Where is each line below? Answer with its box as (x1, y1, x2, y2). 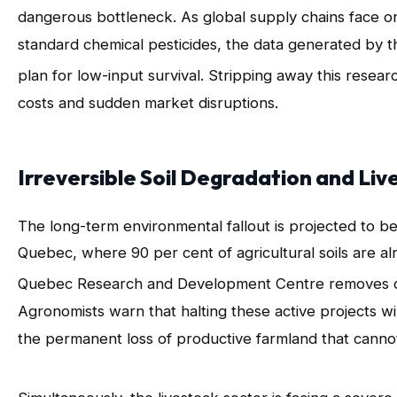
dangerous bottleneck (18, 8, 173, 27)
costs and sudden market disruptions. (18, 93, 278, 112)
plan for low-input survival (18, 66, 200, 84)
